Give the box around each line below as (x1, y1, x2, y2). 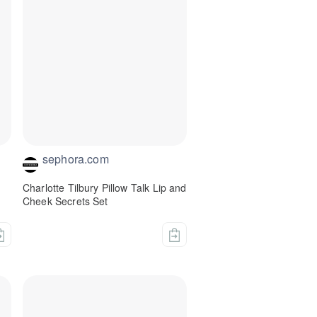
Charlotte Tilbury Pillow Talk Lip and (23, 180, 187, 195)
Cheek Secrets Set (23, 194, 108, 209)
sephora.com (42, 151, 109, 168)
